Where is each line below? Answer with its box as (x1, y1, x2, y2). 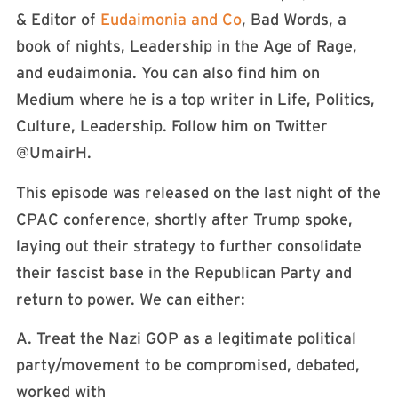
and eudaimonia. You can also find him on (16, 64, 320, 83)
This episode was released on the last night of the (16, 183, 381, 202)
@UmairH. (16, 144, 92, 163)
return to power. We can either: (16, 290, 245, 308)
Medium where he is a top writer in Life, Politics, (16, 91, 375, 109)
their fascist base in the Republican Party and (16, 263, 352, 282)
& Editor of (16, 11, 100, 29)
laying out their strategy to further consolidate (16, 236, 362, 255)
